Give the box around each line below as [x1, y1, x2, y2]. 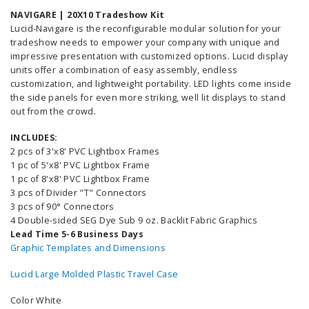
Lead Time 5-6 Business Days [10, 228, 144, 240]
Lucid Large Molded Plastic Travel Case [10, 268, 179, 280]
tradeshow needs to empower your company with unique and [10, 36, 280, 48]
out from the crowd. [10, 105, 99, 117]
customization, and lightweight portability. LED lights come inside [10, 77, 291, 90]
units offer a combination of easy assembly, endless [10, 63, 238, 76]
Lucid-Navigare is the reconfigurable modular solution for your [10, 22, 281, 34]
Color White [10, 294, 62, 306]
